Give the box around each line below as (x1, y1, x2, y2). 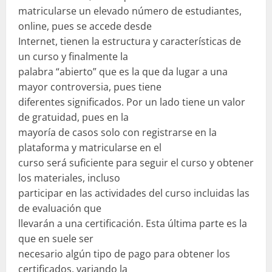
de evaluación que (18, 201, 101, 215)
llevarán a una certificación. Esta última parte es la (18, 216, 247, 230)
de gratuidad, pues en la (18, 110, 129, 124)
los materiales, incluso (18, 171, 120, 185)
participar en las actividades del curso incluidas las (18, 186, 250, 200)
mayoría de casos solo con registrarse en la (18, 125, 217, 139)
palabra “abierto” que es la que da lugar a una (18, 64, 228, 78)
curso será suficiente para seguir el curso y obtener (18, 155, 254, 169)
